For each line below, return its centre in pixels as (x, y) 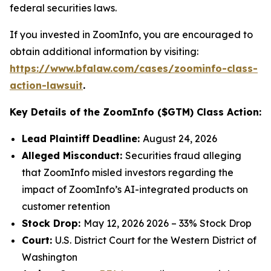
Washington (50, 257)
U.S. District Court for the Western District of (156, 240)
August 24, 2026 (180, 139)
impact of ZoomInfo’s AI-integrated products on (135, 189)
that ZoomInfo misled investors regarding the (128, 172)
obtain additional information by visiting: (104, 51)
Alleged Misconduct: (73, 155)
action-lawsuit (46, 85)
